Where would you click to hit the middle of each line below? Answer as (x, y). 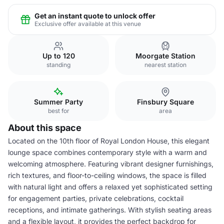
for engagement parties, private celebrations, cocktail (96, 198)
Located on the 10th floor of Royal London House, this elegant (109, 141)
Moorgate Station (165, 56)
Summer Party (58, 102)
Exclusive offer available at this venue (88, 23)
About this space (45, 128)
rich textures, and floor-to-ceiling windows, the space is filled (107, 175)
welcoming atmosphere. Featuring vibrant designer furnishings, (111, 164)
